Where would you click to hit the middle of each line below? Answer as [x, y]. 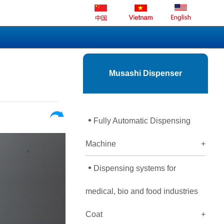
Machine [101, 144]
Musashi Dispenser [145, 73]
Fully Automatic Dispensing [141, 121]
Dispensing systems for [134, 168]
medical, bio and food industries [142, 191]
